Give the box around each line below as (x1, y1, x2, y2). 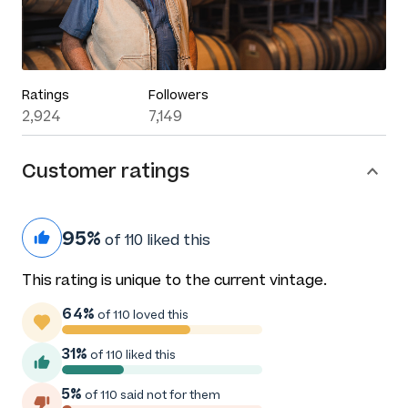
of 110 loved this (95, 308, 189, 322)
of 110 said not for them (82, 388, 220, 403)
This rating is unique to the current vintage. (22, 271, 327, 290)
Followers (148, 87, 209, 104)
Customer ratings (22, 159, 189, 184)
